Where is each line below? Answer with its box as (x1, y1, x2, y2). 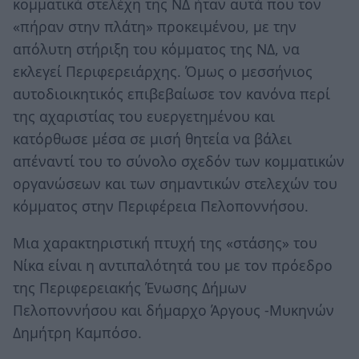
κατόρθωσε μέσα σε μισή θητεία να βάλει (13, 129, 292, 149)
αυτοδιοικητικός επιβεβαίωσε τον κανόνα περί (13, 84, 330, 104)
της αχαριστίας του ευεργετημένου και (13, 107, 275, 127)
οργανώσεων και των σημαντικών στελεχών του (13, 174, 337, 194)
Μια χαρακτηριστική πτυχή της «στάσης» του (13, 232, 317, 252)
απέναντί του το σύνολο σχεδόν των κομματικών (13, 151, 345, 171)
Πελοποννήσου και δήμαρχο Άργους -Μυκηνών (13, 300, 334, 320)
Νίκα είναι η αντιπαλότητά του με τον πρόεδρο (13, 255, 333, 275)
